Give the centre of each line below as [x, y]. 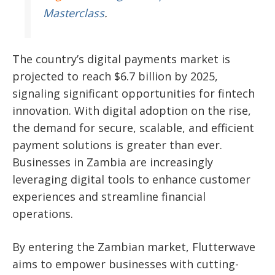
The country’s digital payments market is [121, 59]
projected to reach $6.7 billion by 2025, [115, 76]
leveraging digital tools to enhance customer [131, 180]
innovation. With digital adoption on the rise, [132, 111]
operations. [43, 214]
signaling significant [67, 94]
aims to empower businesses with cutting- [126, 264]
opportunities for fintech [188, 94]
